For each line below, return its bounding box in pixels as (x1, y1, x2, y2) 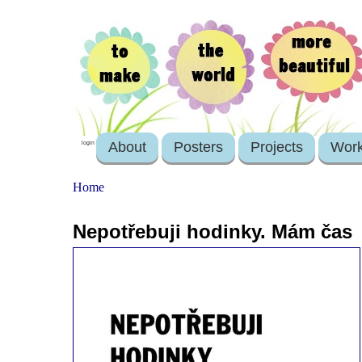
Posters (174, 139, 224, 155)
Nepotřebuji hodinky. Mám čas (73, 221, 352, 242)
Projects (250, 139, 304, 155)
